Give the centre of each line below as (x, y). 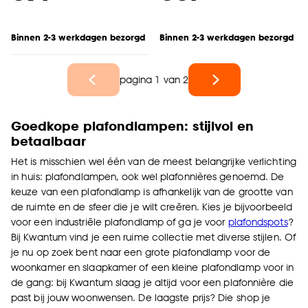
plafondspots (258, 222)
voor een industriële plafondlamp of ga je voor (120, 222)
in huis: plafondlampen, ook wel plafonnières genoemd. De (148, 176)
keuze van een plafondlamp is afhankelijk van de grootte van (152, 191)
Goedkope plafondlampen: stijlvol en (132, 125)
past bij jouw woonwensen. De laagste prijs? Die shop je (141, 297)
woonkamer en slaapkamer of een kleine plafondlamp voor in (153, 267)
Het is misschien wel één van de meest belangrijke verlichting (154, 161)
